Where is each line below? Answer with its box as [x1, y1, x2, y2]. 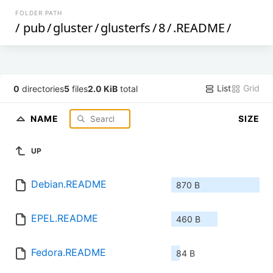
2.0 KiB [88, 83, 118, 94]
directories [19, 83, 65, 94]
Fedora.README [31, 246, 106, 259]
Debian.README [31, 178, 107, 191]
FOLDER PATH [15, 9, 63, 16]
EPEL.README [31, 212, 98, 225]
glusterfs [101, 19, 151, 36]
